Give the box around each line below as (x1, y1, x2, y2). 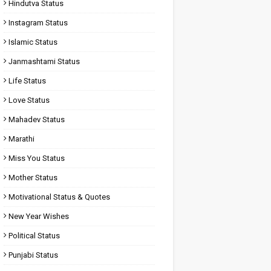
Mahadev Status (8, 115, 65, 124)
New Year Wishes (8, 212, 69, 221)
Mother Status (8, 173, 57, 182)
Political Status (8, 231, 60, 240)
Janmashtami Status (8, 57, 80, 66)
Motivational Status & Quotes (8, 192, 110, 201)
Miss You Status (8, 154, 65, 163)
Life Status (8, 76, 46, 85)
